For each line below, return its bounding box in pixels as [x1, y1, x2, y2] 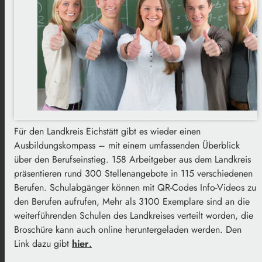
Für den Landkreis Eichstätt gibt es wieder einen [14, 125, 201, 139]
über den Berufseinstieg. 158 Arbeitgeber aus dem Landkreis [14, 153, 251, 167]
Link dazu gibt [14, 237, 72, 251]
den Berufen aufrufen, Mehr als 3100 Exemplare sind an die [14, 195, 250, 209]
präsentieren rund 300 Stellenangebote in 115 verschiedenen [14, 167, 253, 181]
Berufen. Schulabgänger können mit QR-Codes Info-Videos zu [14, 181, 256, 195]
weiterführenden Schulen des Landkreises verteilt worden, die [14, 209, 253, 223]
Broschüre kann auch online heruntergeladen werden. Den [14, 223, 242, 237]
